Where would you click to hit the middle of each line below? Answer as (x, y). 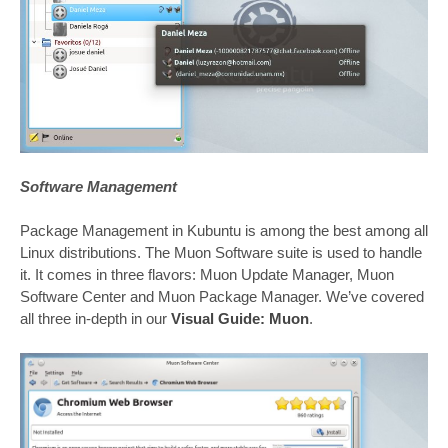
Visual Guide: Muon (240, 319)
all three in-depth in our (95, 319)
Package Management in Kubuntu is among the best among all (224, 231)
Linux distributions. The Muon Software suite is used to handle (221, 253)
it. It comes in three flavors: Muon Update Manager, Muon (207, 275)
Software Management (98, 186)
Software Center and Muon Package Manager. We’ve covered (222, 297)
